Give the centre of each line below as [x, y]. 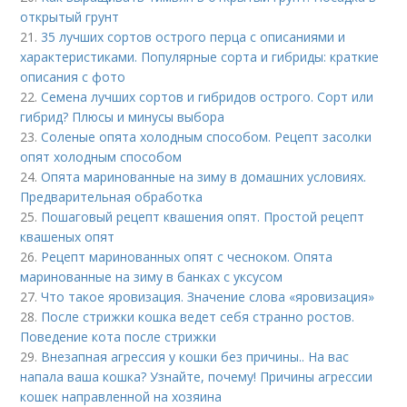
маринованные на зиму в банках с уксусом [152, 277]
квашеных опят [68, 237]
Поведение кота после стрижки [119, 337]
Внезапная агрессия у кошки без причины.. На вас [195, 357]
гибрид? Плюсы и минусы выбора [123, 117]
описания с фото [73, 77]
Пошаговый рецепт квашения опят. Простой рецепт [203, 217]
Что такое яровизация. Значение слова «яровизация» [208, 297]
